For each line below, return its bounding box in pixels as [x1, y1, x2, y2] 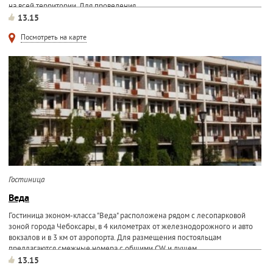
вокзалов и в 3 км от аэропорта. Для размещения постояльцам [8, 233, 221, 243]
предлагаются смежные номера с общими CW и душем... [8, 244, 204, 254]
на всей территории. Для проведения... [8, 2, 143, 12]
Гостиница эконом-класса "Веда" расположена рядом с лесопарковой [8, 211, 246, 221]
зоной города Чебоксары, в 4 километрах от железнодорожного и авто [8, 222, 253, 232]
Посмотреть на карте [20, 34, 87, 43]
